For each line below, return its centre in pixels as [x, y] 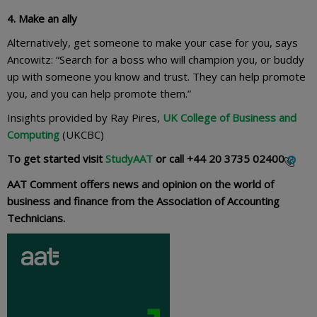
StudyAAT [129, 159]
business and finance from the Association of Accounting [143, 201]
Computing [35, 135]
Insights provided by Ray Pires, [85, 118]
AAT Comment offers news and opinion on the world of [140, 184]
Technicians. [36, 218]
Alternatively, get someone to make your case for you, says [152, 43]
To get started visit [56, 159]
